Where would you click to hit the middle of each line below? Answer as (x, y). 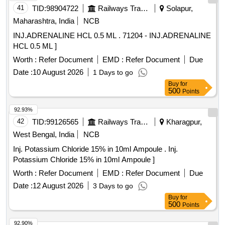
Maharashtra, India (44, 21)
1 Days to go (113, 73)
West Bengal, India (44, 135)
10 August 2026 (58, 72)
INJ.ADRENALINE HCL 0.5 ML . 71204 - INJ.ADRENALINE (68, 36)
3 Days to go (113, 186)
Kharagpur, (183, 122)
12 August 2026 (58, 186)
